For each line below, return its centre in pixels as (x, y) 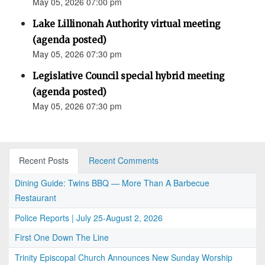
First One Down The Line (62, 237)
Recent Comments (124, 161)
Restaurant (35, 198)
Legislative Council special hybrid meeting (129, 76)
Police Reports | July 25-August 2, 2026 (89, 218)
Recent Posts (44, 161)
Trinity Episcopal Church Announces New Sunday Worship (124, 258)
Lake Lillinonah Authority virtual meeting (127, 24)
